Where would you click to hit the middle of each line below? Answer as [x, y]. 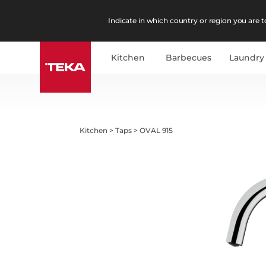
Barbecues [189, 58]
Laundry [247, 58]
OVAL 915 [156, 130]
